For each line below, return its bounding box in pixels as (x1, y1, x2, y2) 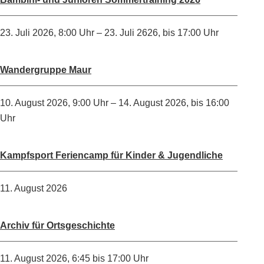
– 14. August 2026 (108, 97, 186, 108)
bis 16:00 (191, 97, 229, 108)
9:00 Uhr (72, 97, 108, 108)
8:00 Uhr (58, 27, 94, 38)
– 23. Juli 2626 (94, 27, 158, 38)
